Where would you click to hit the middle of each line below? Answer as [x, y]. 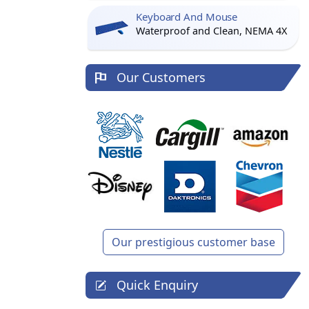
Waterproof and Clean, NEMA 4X [211, 31]
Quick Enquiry [158, 285]
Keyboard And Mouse [187, 17]
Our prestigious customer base [193, 242]
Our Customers [161, 77]
